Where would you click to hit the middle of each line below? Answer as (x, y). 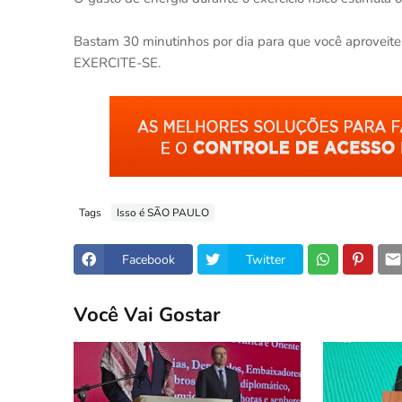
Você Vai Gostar (147, 315)
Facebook (149, 259)
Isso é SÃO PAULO (163, 212)
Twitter (266, 259)
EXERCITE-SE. (117, 63)
